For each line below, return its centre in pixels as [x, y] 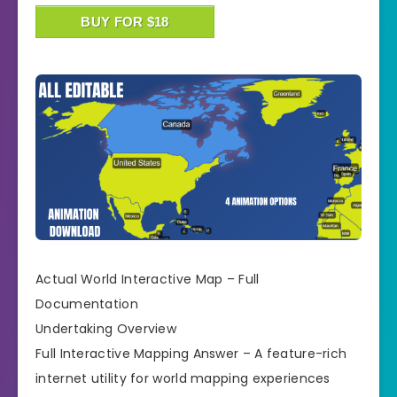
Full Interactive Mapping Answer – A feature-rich [191, 354]
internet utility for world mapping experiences [183, 379]
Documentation [87, 304]
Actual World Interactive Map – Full [148, 280]
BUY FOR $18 [125, 22]
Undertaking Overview [106, 329]
